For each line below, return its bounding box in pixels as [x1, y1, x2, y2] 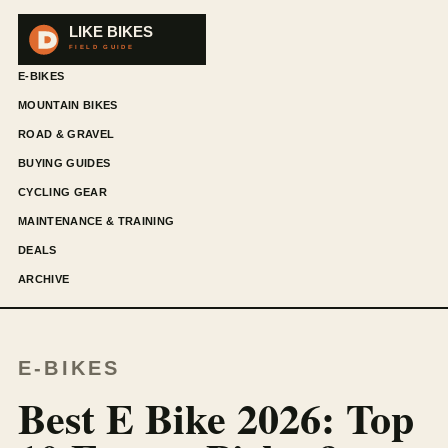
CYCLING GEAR [18, 185, 107, 198]
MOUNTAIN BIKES [18, 98, 118, 111]
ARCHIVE [18, 272, 70, 285]
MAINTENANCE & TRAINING [18, 214, 175, 227]
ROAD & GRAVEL [18, 127, 115, 140]
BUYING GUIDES [18, 156, 111, 169]
